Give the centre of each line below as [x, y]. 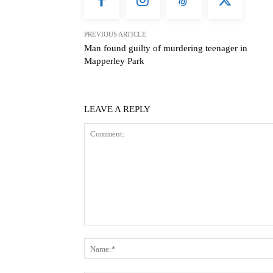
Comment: [111, 232]
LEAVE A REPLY [117, 109]
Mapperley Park [114, 61]
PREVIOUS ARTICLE [115, 34]
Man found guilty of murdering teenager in [166, 48]
